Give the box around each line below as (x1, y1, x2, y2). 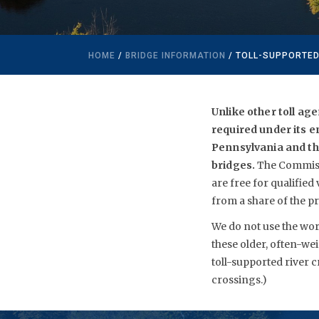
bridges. (211, 159, 256, 172)
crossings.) (211, 273, 267, 286)
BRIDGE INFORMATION (125, 51, 226, 61)
